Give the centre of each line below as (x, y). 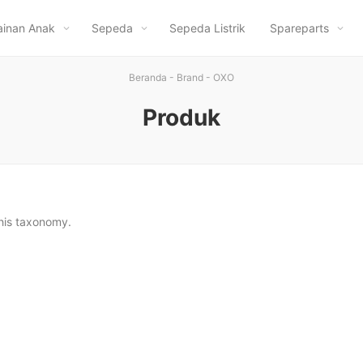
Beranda (148, 77)
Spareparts (299, 28)
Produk (181, 117)
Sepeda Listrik (207, 28)
